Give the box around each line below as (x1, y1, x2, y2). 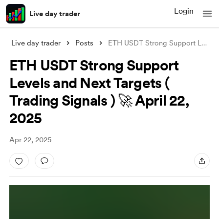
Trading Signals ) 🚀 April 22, (9, 91, 189, 109)
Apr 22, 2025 (9, 135, 51, 144)
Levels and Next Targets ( (9, 74, 169, 91)
